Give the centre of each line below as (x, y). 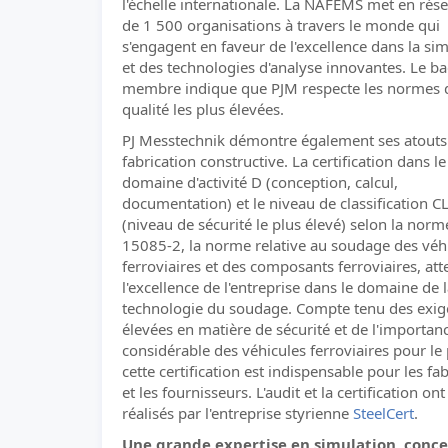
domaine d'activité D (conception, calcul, (260, 182)
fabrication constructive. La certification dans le (284, 161)
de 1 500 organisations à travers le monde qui (281, 25)
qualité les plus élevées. (203, 109)
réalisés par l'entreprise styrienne (237, 413)
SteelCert (383, 413)
